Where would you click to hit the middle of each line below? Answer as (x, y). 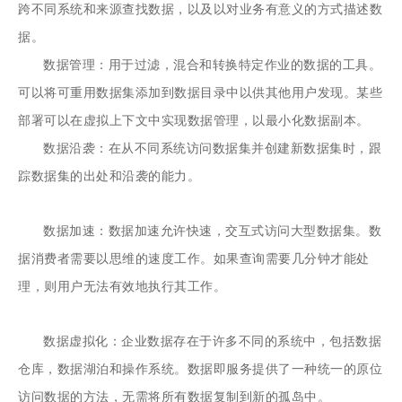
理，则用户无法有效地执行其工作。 (122, 287)
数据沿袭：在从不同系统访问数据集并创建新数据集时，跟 (213, 149)
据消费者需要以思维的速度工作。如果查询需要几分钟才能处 (194, 259)
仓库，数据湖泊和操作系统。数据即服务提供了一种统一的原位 (201, 369)
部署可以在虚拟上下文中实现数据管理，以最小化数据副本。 (194, 121)
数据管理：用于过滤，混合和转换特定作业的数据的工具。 (213, 65)
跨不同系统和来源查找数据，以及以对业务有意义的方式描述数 (201, 9)
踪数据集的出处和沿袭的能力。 (109, 176)
